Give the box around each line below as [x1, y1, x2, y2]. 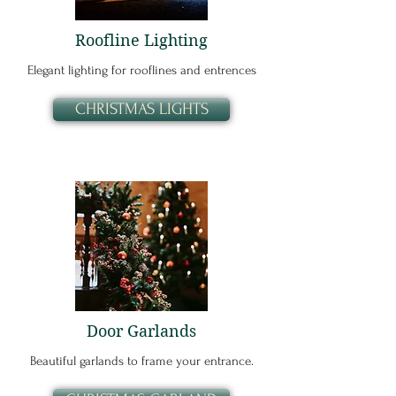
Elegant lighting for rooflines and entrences [27, 63, 256, 78]
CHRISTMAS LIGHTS [74, 100, 209, 118]
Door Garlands [87, 322, 196, 340]
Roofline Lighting [75, 31, 208, 49]
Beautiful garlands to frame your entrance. [29, 354, 254, 369]
